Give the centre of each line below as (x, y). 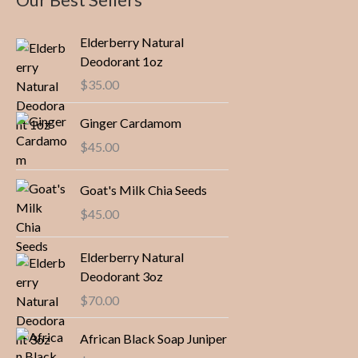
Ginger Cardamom (131, 123)
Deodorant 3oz (121, 276)
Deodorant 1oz (121, 61)
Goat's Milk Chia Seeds (143, 190)
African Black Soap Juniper (153, 338)
